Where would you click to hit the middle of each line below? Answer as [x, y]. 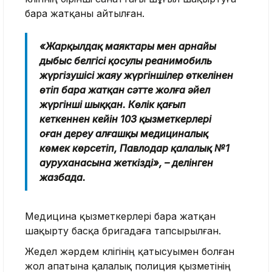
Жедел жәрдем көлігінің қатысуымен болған [130, 251]
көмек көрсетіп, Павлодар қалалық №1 [134, 148]
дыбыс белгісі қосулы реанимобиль [126, 60]
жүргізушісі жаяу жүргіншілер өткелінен [136, 75]
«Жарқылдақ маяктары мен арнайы [128, 46]
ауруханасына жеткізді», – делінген [126, 162]
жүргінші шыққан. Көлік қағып [113, 104]
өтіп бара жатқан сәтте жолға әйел [125, 90]
